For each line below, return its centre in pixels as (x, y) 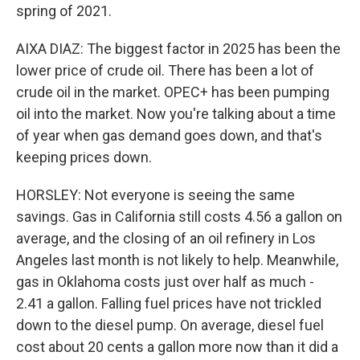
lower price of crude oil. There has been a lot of (165, 70)
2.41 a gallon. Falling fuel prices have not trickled (169, 303)
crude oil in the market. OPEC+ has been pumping (173, 92)
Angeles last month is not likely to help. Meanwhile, (177, 260)
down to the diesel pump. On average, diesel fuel (170, 325)
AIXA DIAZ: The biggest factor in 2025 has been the (178, 49)
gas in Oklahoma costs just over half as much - (165, 282)
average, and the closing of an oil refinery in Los (166, 238)
